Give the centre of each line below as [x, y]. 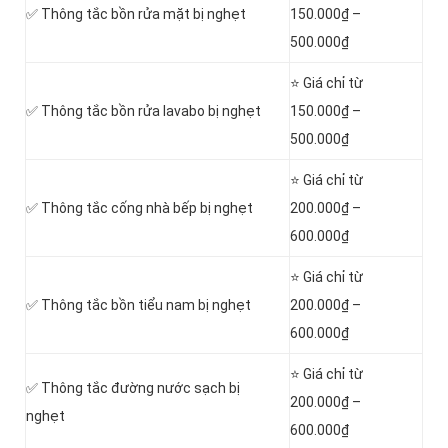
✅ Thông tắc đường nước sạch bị [133, 388]
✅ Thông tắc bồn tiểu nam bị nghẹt [138, 305]
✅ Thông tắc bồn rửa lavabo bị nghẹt [143, 111]
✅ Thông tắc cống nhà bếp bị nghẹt [139, 208]
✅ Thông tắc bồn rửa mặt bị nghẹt [136, 14]
